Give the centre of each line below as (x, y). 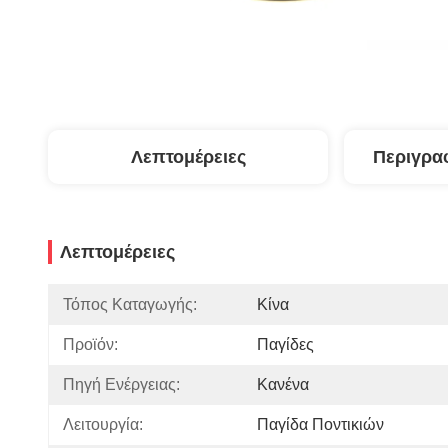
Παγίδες (285, 344)
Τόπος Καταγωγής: (130, 304)
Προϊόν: (90, 344)
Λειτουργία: (103, 424)
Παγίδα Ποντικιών (320, 424)
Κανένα (283, 384)
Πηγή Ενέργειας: (121, 384)
